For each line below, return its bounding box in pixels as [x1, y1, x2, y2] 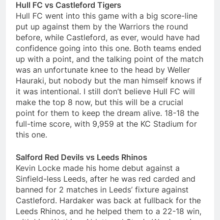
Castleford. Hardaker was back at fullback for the [16, 195, 201, 206]
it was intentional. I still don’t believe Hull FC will [16, 86, 195, 97]
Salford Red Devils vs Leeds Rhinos [16, 152, 147, 163]
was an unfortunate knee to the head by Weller [16, 65, 190, 75]
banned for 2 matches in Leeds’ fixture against [16, 185, 189, 195]
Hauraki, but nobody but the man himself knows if [16, 76, 202, 86]
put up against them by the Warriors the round [16, 22, 188, 32]
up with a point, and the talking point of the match [16, 54, 203, 64]
